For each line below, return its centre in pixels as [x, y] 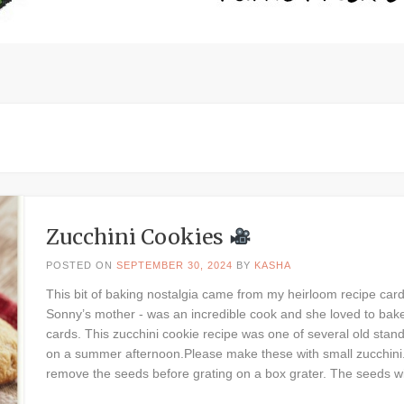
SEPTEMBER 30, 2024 [174, 265]
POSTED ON [81, 265]
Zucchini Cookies [137, 236]
